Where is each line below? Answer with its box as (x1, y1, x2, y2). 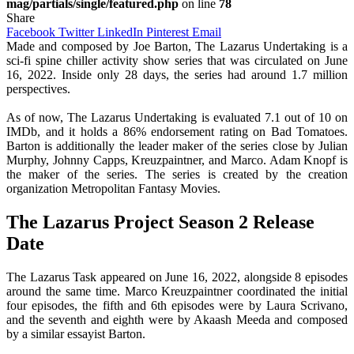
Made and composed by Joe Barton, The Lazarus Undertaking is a (6, 39, 348, 53)
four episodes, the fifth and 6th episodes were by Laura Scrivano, (6, 298, 348, 312)
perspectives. (6, 81, 70, 96)
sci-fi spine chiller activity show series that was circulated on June (6, 53, 348, 67)
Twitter (58, 24, 94, 39)
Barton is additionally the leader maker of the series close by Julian (6, 138, 348, 153)
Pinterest (146, 24, 189, 39)
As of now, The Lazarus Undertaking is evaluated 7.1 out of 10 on (6, 110, 348, 124)
